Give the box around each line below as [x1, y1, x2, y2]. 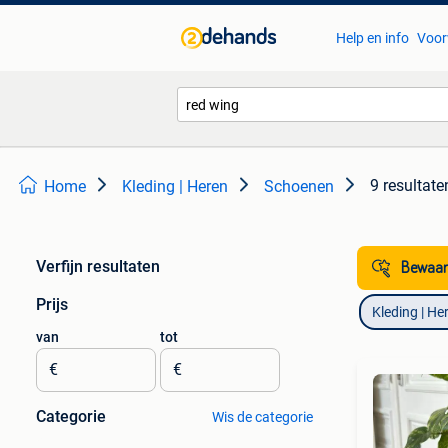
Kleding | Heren [122, 177, 228, 196]
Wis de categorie [211, 409, 313, 425]
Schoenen [264, 177, 334, 196]
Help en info [335, 30, 409, 46]
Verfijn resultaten [36, 257, 160, 276]
